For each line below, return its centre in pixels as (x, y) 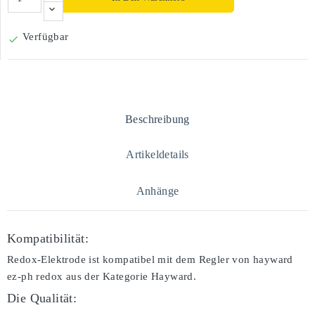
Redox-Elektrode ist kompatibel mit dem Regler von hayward (150, 259)
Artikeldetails (157, 154)
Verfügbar (46, 37)
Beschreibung (157, 119)
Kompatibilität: (48, 238)
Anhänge (157, 191)
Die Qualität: (42, 298)
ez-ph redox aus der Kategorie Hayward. (102, 276)
